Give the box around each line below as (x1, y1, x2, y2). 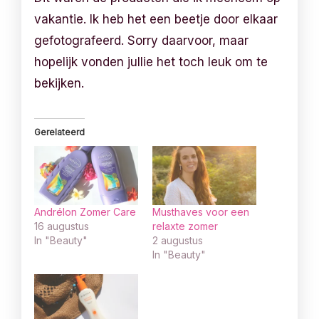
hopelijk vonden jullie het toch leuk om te (34, 55, 268, 69)
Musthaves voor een (152, 206, 249, 219)
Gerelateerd (34, 127, 85, 137)
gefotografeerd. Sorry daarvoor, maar (34, 33, 249, 48)
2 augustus (152, 234, 203, 247)
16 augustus (34, 220, 90, 233)
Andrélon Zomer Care (34, 206, 137, 219)
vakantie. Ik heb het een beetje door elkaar (34, 12, 278, 26)
